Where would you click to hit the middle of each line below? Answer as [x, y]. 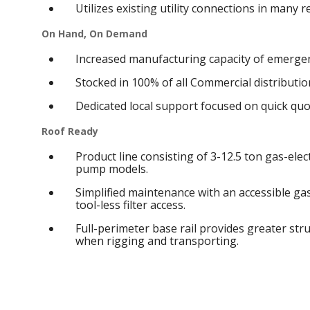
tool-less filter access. [131, 205]
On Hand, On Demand [95, 34]
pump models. [112, 169]
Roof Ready [70, 131]
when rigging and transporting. [157, 241]
